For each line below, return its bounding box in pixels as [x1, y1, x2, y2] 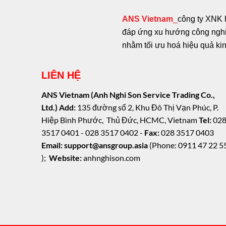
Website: [49, 153, 84, 163]
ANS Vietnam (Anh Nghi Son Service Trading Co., [41, 90, 215, 100]
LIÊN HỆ [41, 70, 81, 81]
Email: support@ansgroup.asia [41, 140, 150, 150]
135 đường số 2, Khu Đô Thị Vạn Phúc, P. [76, 102, 219, 112]
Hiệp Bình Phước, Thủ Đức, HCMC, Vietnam [41, 115, 198, 125]
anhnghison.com [83, 153, 141, 163]
